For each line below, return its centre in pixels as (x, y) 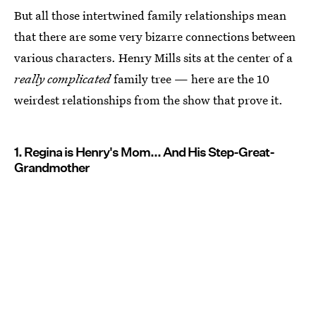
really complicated (62, 79)
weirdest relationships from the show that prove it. (148, 100)
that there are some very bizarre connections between (155, 36)
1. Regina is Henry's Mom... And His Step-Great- (144, 152)
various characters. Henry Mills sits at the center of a (153, 57)
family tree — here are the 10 (190, 79)
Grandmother (52, 168)
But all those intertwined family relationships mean (150, 15)
